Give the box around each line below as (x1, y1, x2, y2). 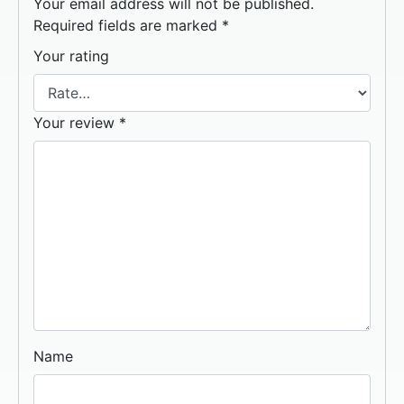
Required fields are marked (33, 16, 222, 35)
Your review (33, 113, 119, 132)
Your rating (33, 47, 109, 66)
